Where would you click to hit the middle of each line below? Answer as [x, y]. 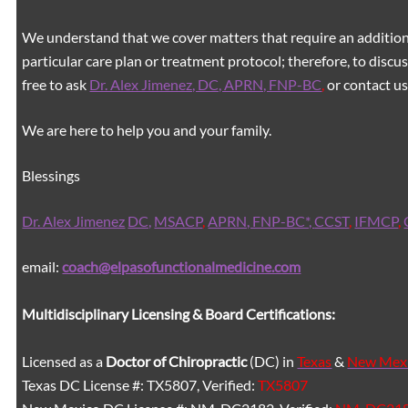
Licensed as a [64, 361]
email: [42, 266]
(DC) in [272, 361]
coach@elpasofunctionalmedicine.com [182, 266]
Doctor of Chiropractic [177, 361]
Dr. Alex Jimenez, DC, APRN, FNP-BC [206, 84]
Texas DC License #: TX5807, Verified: [140, 384]
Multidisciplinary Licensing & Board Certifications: [179, 313]
